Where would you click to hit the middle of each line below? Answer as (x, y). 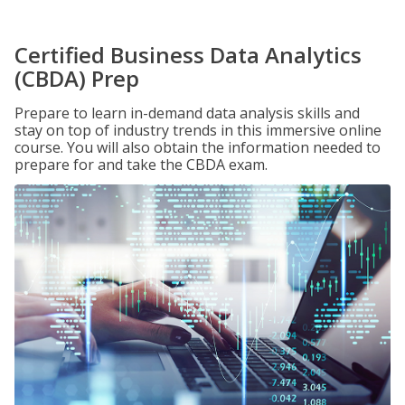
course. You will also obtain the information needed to (198, 147)
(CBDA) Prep (77, 78)
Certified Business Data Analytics (188, 55)
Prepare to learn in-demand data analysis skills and (187, 113)
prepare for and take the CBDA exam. (141, 165)
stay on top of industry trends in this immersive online (198, 130)
